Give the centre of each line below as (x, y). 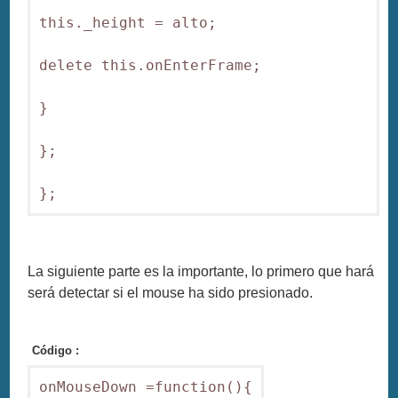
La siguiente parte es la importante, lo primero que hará (201, 271)
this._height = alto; (128, 22)
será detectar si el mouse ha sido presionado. (171, 292)
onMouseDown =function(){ (146, 387)
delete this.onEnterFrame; (151, 65)
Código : (56, 351)
